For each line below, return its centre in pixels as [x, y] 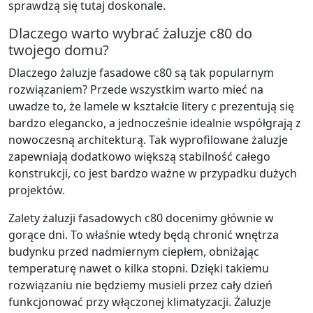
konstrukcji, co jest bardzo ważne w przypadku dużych [153, 173]
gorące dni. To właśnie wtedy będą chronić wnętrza [144, 234]
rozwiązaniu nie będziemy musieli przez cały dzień [140, 285]
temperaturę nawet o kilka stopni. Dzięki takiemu [139, 268]
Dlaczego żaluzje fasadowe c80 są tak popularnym [141, 72]
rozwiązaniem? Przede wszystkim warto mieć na [136, 89]
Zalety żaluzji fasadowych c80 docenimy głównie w [141, 218]
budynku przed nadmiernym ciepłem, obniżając [134, 251]
